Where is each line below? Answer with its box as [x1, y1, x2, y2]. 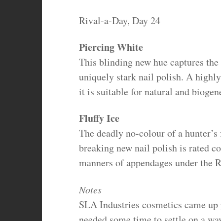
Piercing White [78, 40, 143, 55]
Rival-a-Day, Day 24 [78, 14, 160, 28]
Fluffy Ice [78, 111, 119, 126]
